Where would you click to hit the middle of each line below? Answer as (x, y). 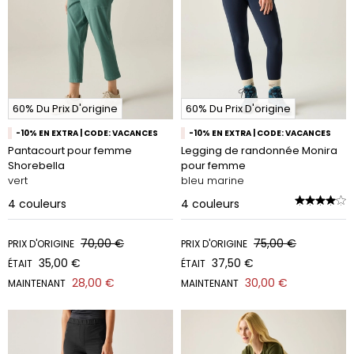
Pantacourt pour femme (70, 151)
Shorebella (36, 166)
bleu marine (213, 181)
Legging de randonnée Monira (259, 151)
